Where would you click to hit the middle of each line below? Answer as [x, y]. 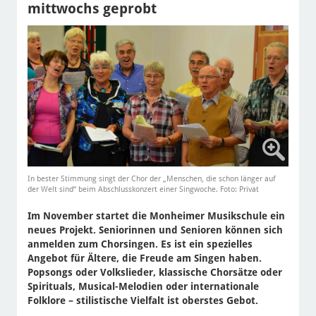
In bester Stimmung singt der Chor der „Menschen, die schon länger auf [151, 179]
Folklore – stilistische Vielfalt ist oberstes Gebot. [142, 301]
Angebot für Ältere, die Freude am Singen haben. [144, 259]
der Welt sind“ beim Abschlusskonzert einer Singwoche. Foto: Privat [143, 190]
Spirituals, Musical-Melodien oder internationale [143, 287]
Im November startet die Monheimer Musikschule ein [156, 216]
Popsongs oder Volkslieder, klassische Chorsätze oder [154, 273]
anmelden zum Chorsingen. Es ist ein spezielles [140, 244]
